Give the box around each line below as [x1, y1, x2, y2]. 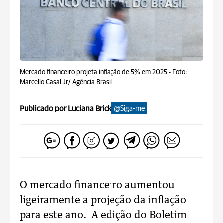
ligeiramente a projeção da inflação [20, 195, 186, 205]
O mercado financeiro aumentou [20, 180, 175, 190]
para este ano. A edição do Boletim [20, 210, 187, 220]
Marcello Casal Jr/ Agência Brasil [20, 79, 112, 86]
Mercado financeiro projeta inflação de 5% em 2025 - [20, 69, 172, 76]
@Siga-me [114, 105, 145, 112]
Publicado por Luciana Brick [20, 104, 111, 112]
